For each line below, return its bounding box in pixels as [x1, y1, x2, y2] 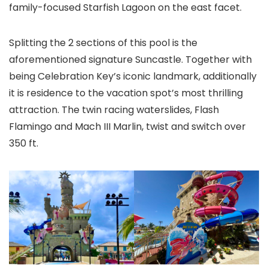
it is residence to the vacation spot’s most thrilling [9, 86, 243, 100]
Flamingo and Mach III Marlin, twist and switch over [9, 120, 246, 133]
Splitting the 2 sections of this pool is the [9, 36, 197, 50]
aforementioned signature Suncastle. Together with [9, 53, 252, 66]
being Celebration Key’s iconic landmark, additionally [9, 69, 257, 83]
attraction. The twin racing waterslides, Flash [9, 103, 219, 117]
